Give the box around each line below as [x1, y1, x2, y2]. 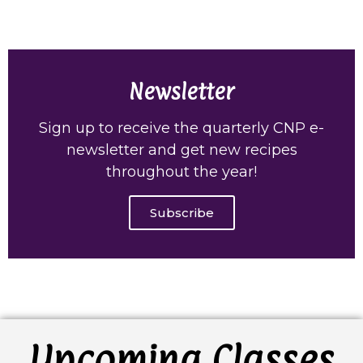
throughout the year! [106, 162, 257, 181]
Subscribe [149, 204, 214, 220]
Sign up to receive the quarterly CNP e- [39, 118, 324, 137]
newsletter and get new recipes [66, 140, 297, 159]
